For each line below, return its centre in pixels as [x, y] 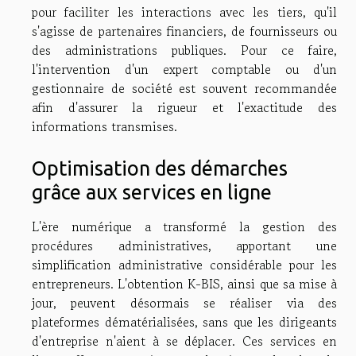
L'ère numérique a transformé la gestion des [184, 226]
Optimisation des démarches [160, 168]
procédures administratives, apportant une [184, 245]
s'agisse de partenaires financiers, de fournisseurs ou [184, 31]
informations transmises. [104, 127]
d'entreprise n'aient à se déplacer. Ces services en [184, 341]
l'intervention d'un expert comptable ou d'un [184, 70]
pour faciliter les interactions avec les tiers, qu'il [184, 12]
